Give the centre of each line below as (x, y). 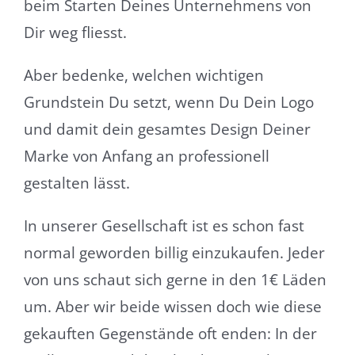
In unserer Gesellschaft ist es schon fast (164, 225)
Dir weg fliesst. (75, 32)
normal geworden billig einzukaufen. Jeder (174, 252)
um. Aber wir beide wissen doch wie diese (172, 306)
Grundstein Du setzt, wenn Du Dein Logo (168, 102)
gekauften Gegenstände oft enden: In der (170, 333)
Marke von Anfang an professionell (146, 156)
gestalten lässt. (76, 183)
